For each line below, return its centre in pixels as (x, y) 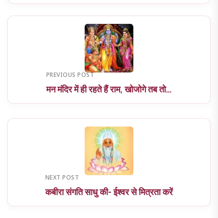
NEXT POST (62, 178)
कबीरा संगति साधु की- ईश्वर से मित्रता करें (109, 192)
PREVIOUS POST (70, 76)
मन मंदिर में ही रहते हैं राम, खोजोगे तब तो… (109, 89)
